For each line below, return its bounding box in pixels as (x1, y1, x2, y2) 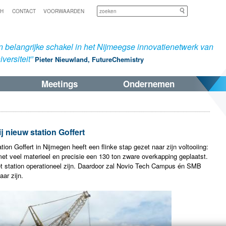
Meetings (41, 78, 78, 90)
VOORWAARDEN (43, 8, 84, 15)
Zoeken (188, 6, 209, 15)
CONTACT (12, 8, 36, 15)
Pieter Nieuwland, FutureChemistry (35, 54, 144, 64)
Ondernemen (123, 78, 175, 90)
